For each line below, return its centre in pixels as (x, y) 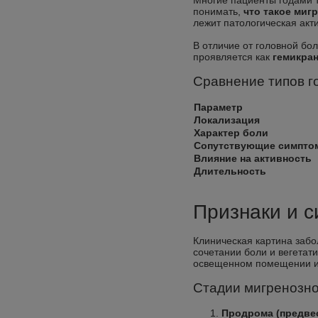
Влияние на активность (253, 158)
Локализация (227, 120)
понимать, (218, 11)
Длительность (230, 171)
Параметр (218, 107)
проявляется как (233, 57)
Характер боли (231, 133)
